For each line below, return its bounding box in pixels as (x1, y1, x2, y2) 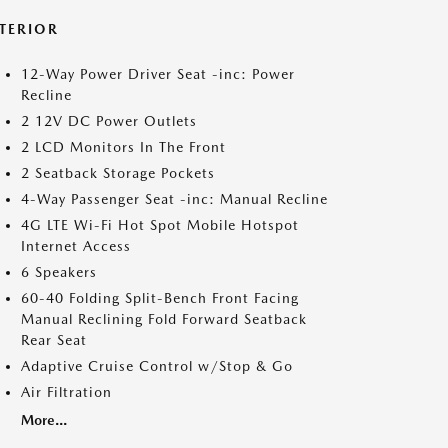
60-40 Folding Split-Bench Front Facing (21, 290, 299, 306)
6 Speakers (21, 264, 97, 280)
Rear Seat (21, 332, 87, 348)
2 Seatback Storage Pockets (21, 165, 215, 181)
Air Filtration (21, 384, 112, 400)
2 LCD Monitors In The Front (21, 139, 226, 155)
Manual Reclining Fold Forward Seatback (21, 311, 307, 327)
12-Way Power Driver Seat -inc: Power (21, 66, 295, 82)
